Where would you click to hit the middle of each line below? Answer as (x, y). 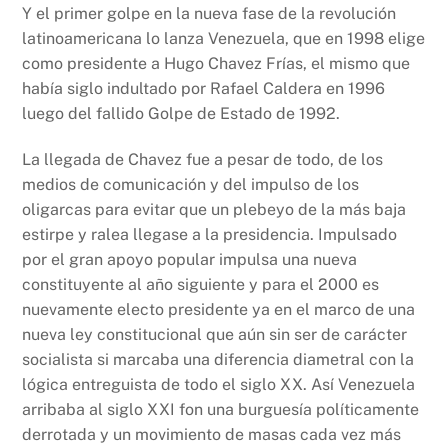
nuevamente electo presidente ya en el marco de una (219, 310)
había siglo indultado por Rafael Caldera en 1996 (204, 89)
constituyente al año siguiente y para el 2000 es (201, 285)
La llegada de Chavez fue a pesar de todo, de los (203, 160)
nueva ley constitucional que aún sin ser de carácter (215, 335)
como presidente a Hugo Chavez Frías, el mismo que (216, 64)
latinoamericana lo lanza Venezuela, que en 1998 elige (224, 39)
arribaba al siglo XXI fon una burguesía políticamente (221, 410)
